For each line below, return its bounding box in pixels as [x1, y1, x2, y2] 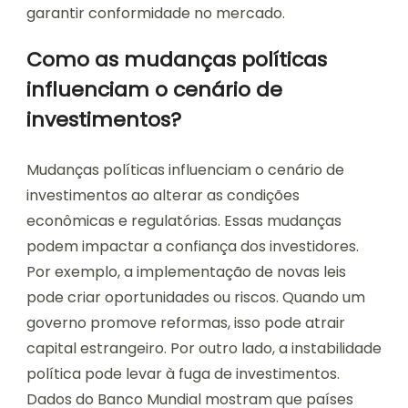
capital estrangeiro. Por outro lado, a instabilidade [26, 338, 382, 360]
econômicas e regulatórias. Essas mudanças [26, 210, 342, 232]
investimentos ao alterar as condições [26, 185, 300, 207]
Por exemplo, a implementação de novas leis [26, 261, 346, 283]
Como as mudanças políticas [26, 46, 327, 75]
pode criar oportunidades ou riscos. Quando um [26, 287, 365, 309]
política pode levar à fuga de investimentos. [26, 363, 340, 385]
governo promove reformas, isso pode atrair [26, 312, 345, 334]
